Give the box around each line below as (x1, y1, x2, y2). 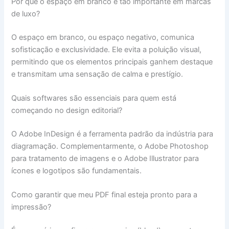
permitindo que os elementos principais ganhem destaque (11, 57, 213, 66)
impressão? (11, 202, 52, 212)
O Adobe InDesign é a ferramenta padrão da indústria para (11, 129, 214, 139)
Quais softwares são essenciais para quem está (11, 94, 177, 103)
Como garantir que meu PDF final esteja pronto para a (11, 190, 198, 200)
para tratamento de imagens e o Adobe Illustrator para (11, 154, 199, 164)
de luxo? (11, 9, 40, 18)
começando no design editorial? (11, 106, 123, 116)
